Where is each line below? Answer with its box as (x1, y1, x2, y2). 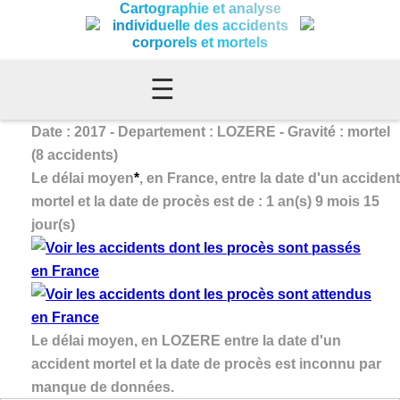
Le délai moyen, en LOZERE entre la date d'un (31, 332, 341, 348)
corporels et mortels (132, 35, 268, 50)
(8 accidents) (31, 146, 118, 162)
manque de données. (31, 379, 174, 395)
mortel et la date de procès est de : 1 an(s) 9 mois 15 (31, 193, 379, 209)
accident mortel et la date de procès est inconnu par (31, 355, 381, 371)
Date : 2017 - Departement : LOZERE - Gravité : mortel (31, 123, 390, 139)
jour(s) (31, 216, 75, 232)
